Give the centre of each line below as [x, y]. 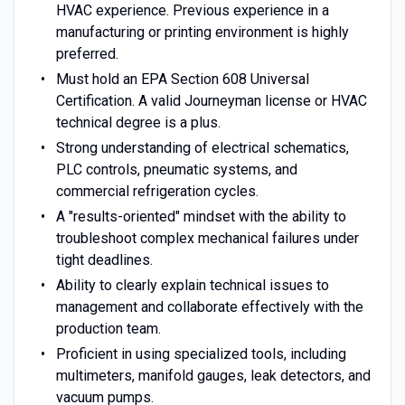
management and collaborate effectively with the [209, 306]
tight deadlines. [104, 259]
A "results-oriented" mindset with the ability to [201, 216]
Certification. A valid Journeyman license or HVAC [211, 100]
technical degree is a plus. [138, 122]
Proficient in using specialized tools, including [201, 353]
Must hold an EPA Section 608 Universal [182, 79]
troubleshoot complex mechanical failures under [207, 238]
